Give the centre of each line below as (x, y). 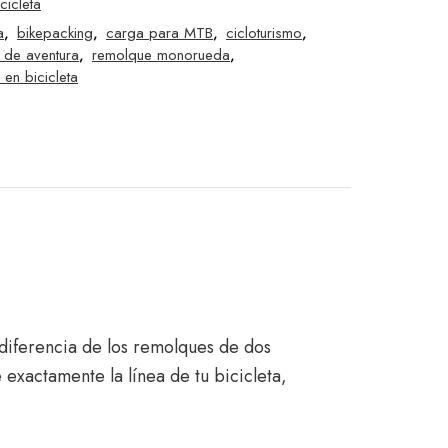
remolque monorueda (161, 55)
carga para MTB (159, 33)
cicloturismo (264, 33)
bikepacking (55, 33)
